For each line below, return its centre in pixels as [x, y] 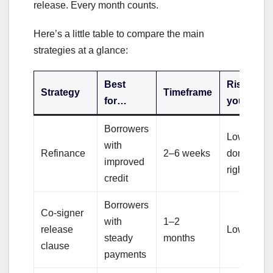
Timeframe [188, 92]
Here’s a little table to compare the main [119, 34]
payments [126, 254]
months [179, 238]
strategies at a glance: [81, 50]
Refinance [63, 153]
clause [55, 246]
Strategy [61, 92]
